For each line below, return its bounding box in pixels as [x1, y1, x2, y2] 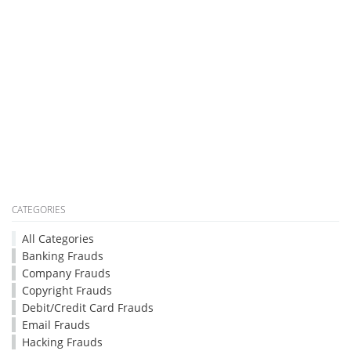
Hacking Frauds [22, 335, 103, 349]
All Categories [22, 231, 94, 246]
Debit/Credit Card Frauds [22, 300, 154, 315]
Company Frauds [22, 266, 110, 280]
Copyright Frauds [22, 283, 112, 298]
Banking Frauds [22, 248, 103, 263]
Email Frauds [22, 317, 90, 332]
